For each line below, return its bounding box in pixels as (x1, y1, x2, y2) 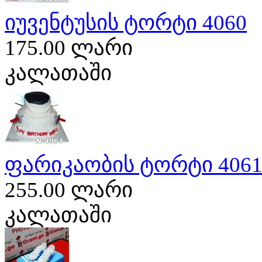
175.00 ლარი (5, 35, 133, 60)
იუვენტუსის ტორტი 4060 (5, 10, 247, 35)
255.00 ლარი (5, 177, 133, 202)
